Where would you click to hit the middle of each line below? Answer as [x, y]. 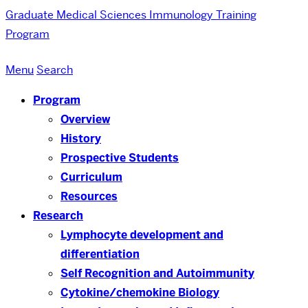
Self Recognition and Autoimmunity [157, 273]
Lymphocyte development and [142, 235]
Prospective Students [120, 158]
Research [58, 216]
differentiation [100, 254]
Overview [85, 119]
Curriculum [91, 177]
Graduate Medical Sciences [76, 15]
